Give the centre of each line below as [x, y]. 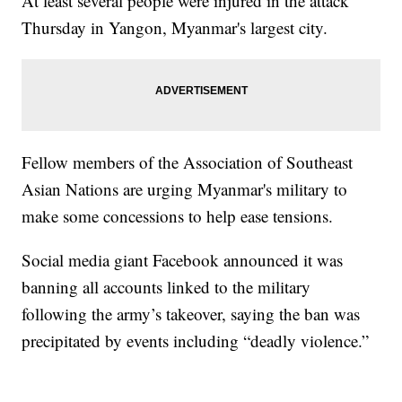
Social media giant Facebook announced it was [183, 260]
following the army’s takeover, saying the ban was [191, 314]
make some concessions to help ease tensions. [178, 216]
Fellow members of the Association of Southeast [188, 162]
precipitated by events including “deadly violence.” [196, 341]
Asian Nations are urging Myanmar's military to [185, 189]
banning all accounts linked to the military [166, 287]
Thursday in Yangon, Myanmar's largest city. [175, 28]
